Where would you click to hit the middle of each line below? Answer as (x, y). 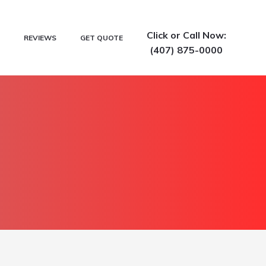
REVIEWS (40, 37)
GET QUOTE (101, 37)
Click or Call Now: (186, 35)
